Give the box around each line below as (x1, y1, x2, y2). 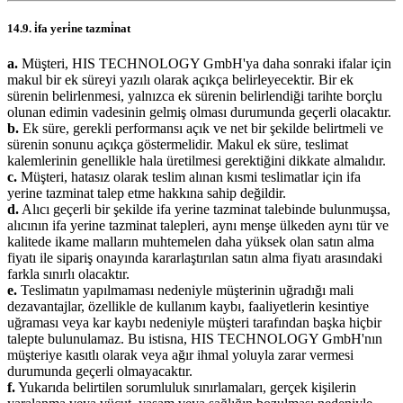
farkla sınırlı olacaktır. (7, 266, 130, 282)
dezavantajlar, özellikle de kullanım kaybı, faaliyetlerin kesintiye (7, 299, 369, 315)
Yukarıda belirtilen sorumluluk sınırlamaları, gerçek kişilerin (15, 380, 356, 396)
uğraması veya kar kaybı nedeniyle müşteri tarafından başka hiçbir (7, 315, 381, 331)
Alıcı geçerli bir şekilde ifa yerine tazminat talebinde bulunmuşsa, (19, 201, 390, 218)
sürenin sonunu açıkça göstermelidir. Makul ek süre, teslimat (7, 137, 348, 153)
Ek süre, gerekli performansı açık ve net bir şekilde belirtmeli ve (19, 121, 383, 137)
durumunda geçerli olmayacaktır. (7, 363, 193, 380)
